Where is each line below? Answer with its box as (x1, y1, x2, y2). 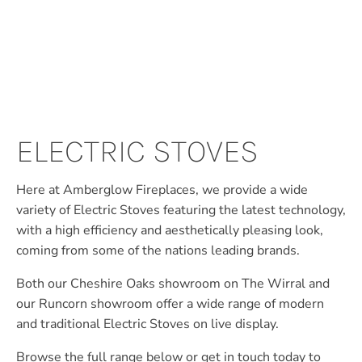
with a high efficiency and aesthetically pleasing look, (16, 221, 323, 239)
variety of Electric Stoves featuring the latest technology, (16, 201, 346, 219)
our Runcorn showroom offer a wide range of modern (16, 295, 324, 313)
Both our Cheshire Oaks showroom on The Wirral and (16, 275, 330, 293)
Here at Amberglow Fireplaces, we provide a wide (16, 181, 308, 199)
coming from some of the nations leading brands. (16, 242, 300, 259)
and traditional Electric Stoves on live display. (16, 315, 279, 333)
